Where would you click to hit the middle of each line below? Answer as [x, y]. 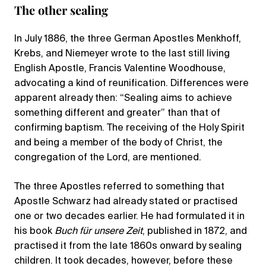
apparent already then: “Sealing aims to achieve [123, 98]
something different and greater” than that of [117, 113]
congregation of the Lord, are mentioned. [108, 158]
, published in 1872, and [195, 231]
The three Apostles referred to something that [119, 187]
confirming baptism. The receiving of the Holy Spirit [129, 128]
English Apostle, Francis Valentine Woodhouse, [120, 69]
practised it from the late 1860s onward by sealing [128, 246]
